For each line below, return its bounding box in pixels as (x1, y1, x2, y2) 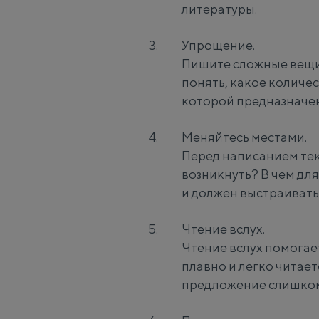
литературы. (181, 1, 257, 16)
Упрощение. (181, 38, 255, 53)
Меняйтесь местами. (181, 130, 307, 145)
